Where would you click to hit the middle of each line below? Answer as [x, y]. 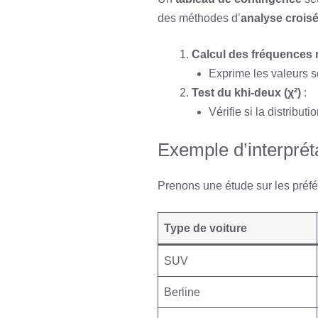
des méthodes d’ [199, 18]
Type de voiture [205, 228]
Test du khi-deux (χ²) [246, 93]
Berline [182, 292]
